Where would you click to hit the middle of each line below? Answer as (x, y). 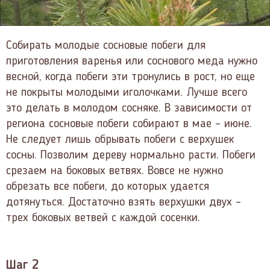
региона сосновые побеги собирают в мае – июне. (129, 124)
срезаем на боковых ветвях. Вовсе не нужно (115, 171)
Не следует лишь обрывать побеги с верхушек (120, 140)
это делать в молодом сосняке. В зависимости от (129, 108)
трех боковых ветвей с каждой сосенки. (103, 218)
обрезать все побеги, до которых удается (108, 187)
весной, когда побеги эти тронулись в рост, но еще (130, 77)
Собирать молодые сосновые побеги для (106, 46)
